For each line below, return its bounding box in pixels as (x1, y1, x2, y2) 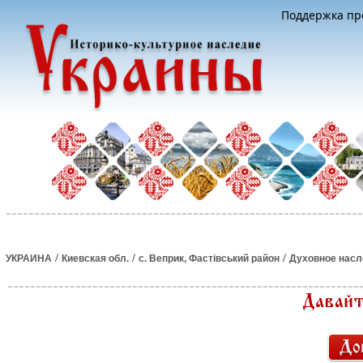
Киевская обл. (62, 253, 129, 264)
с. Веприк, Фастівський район (139, 253, 280, 264)
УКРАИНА (6, 253, 52, 264)
